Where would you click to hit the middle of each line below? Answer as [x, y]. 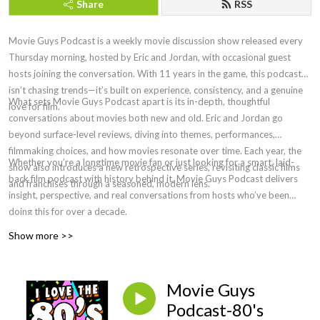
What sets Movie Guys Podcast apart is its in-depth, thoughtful [139, 101]
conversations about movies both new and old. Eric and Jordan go [146, 118]
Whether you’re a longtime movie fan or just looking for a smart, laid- [151, 162]
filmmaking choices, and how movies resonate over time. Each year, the [155, 151]
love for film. [34, 106]
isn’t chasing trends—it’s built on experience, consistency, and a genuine [156, 90]
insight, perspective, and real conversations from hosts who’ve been [149, 195]
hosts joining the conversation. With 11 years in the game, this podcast [155, 74]
